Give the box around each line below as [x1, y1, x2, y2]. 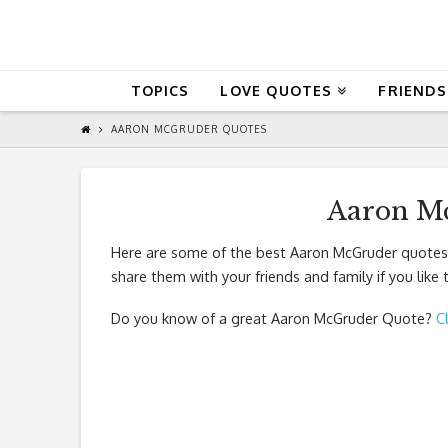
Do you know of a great [110, 308, 271, 327]
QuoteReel [79, 5, 341, 65]
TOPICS [130, 81, 190, 99]
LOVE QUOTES [220, 81, 333, 99]
